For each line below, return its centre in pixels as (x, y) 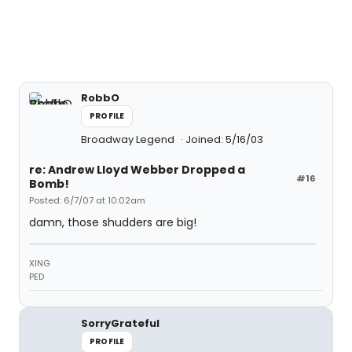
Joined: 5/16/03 (224, 139)
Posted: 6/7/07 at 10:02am (87, 200)
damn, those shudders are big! (113, 222)
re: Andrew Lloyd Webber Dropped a (137, 170)
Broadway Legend (129, 139)
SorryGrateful (120, 323)
